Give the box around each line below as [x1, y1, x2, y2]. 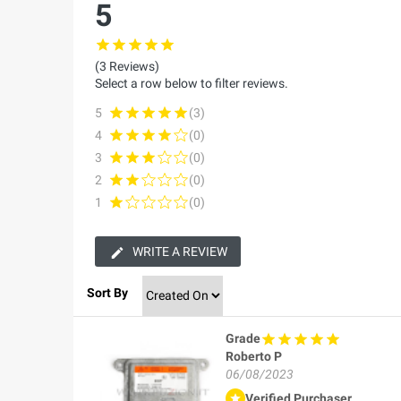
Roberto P [226, 349, 282, 364]
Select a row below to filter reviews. [95, 75, 288, 90]
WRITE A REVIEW [130, 243, 227, 259]
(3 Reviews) [95, 58, 159, 73]
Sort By [87, 285, 128, 300]
